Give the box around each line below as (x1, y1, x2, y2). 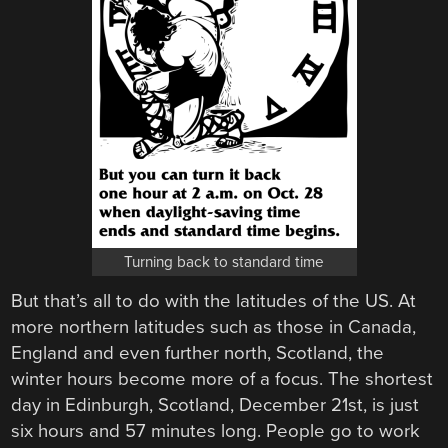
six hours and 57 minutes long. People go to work (11, 419, 421, 442)
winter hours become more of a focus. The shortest (11, 367, 434, 390)
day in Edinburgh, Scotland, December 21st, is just (11, 393, 420, 416)
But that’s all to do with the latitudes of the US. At (11, 289, 417, 312)
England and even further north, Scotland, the (11, 341, 385, 364)
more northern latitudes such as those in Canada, (11, 315, 417, 338)
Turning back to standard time (124, 252, 324, 271)
